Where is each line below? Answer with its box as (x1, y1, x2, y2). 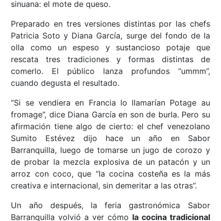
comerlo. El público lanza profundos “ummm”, (11, 66, 210, 76)
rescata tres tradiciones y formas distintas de (11, 54, 210, 65)
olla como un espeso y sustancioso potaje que (11, 42, 210, 53)
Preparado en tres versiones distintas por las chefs (11, 19, 210, 29)
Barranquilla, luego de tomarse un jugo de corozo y (11, 145, 210, 155)
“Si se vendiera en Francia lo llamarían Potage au (11, 98, 210, 108)
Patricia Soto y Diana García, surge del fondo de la (11, 31, 210, 41)
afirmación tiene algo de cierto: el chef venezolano (11, 121, 210, 132)
